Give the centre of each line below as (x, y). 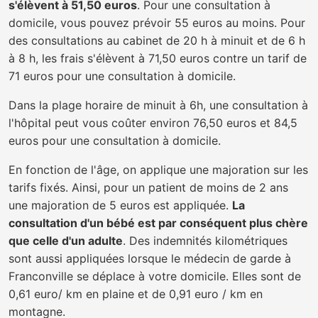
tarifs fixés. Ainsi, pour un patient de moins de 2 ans (148, 187)
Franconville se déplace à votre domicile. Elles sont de (155, 276)
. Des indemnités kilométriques (205, 241)
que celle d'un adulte (66, 241)
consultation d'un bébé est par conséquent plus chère (158, 223)
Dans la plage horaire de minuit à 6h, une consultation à (158, 105)
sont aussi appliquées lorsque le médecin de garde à (150, 258)
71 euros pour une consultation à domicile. (122, 76)
